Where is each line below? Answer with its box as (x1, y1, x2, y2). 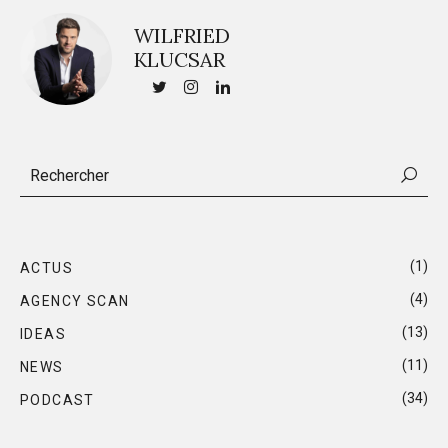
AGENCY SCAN (20, 292, 130, 309)
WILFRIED (134, 22, 230, 48)
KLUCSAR (134, 46, 225, 72)
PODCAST (20, 391, 95, 408)
